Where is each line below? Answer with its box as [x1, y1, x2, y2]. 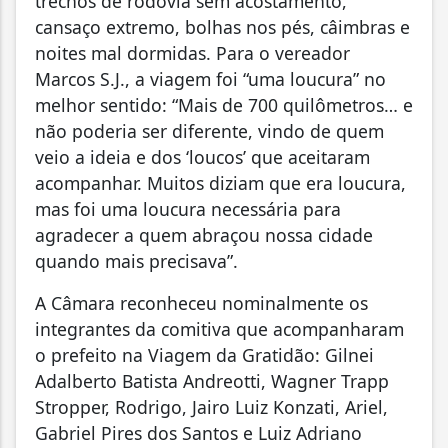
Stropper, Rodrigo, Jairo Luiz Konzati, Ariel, [35, 394, 388, 419]
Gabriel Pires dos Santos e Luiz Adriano [35, 420, 362, 445]
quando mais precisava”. [35, 248, 238, 273]
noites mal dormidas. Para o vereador [35, 40, 350, 65]
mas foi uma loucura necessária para [35, 196, 341, 221]
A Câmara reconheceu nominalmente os [35, 290, 368, 315]
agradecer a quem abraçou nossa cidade [35, 222, 373, 247]
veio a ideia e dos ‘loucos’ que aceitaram [35, 144, 370, 169]
